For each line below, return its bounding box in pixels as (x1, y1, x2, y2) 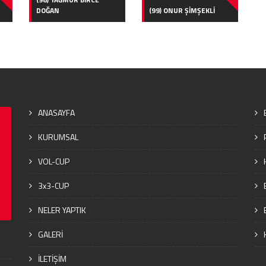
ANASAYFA (38, 106, 75, 119)
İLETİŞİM (38, 252, 66, 265)
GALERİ (38, 227, 63, 240)
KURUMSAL (38, 130, 78, 143)
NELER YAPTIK (38, 203, 86, 216)
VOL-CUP (38, 154, 69, 167)
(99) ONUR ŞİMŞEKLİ (148, 4, 215, 16)
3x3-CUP (38, 179, 69, 192)
